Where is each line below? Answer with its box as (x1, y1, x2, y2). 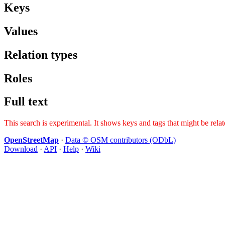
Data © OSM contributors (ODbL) (65, 136, 176, 145)
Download (4, 145, 38, 154)
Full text (4, 95, 48, 108)
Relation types (4, 48, 77, 61)
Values (4, 24, 38, 38)
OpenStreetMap (4, 136, 59, 145)
